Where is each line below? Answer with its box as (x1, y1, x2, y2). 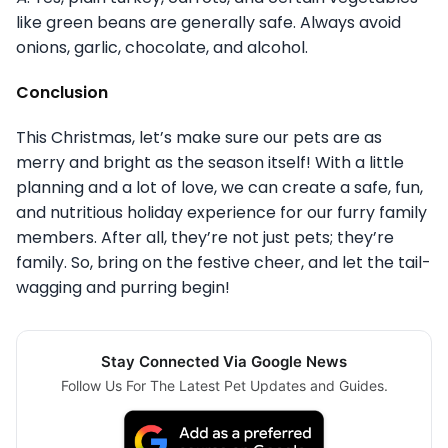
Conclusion (16, 80, 108, 104)
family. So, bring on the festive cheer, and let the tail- (16, 250, 431, 274)
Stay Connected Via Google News (101, 351, 347, 371)
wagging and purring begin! (16, 275, 230, 299)
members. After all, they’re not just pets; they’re (16, 225, 394, 249)
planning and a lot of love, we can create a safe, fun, (16, 175, 423, 199)
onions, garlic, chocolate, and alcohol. (16, 35, 308, 59)
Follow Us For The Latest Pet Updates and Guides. (60, 376, 388, 394)
